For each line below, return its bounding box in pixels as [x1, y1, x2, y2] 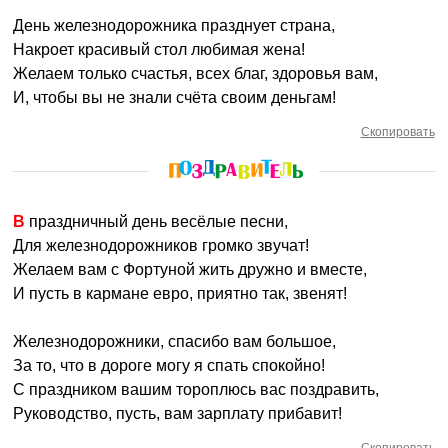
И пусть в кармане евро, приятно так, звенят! [13, 285, 348, 302]
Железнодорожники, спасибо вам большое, [13, 333, 337, 350]
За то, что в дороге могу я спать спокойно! [13, 357, 326, 374]
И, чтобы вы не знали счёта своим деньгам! [13, 89, 337, 106]
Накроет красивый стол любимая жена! [13, 41, 306, 58]
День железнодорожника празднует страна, [13, 17, 336, 34]
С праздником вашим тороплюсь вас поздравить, [13, 381, 380, 398]
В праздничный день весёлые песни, [25, 213, 289, 230]
